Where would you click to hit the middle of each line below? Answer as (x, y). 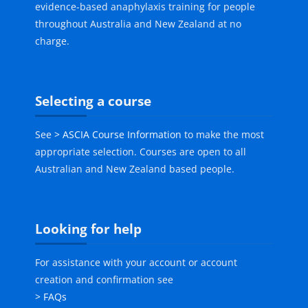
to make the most (223, 135)
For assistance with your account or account (136, 263)
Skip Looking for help (73, 219)
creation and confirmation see (104, 280)
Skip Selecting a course (78, 91)
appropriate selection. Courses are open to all (141, 152)
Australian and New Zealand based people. (135, 169)
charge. (53, 41)
